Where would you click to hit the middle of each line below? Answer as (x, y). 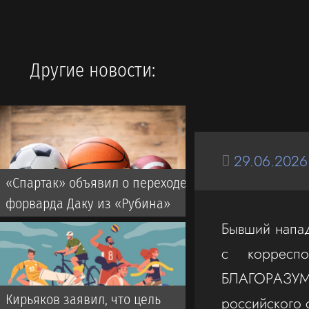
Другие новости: (92, 70)
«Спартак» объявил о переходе (96, 183)
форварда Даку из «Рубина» (88, 203)
